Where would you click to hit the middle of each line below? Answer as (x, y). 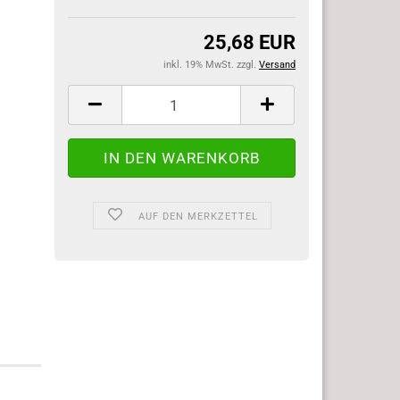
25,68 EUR (250, 42)
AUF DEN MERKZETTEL (199, 217)
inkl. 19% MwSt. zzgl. (211, 65)
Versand (277, 65)
